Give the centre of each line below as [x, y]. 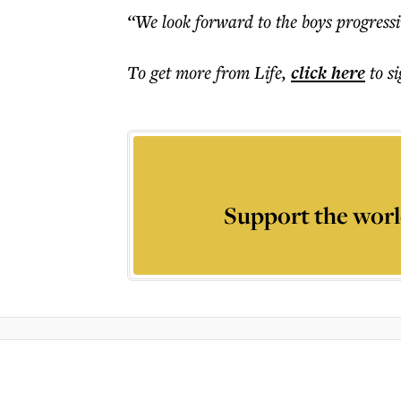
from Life [249, 72]
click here [328, 73]
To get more [171, 72]
